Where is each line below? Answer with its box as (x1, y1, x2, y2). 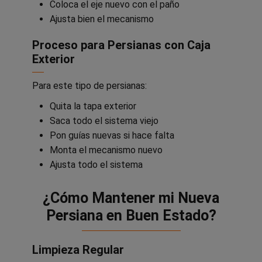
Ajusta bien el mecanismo (50, 13, 154, 25)
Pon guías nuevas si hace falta (50, 129, 174, 141)
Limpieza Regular (32, 242, 124, 257)
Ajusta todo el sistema (50, 158, 143, 170)
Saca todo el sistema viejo (50, 115, 158, 126)
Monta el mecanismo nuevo (50, 144, 163, 156)
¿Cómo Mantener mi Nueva (43, 189, 219, 206)
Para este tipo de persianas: (32, 80, 147, 92)
